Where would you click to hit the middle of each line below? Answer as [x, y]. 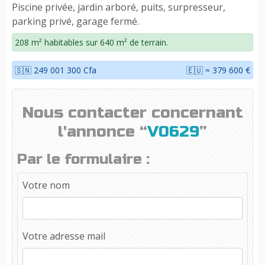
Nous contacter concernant [132, 113]
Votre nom [46, 185]
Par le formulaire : [83, 159]
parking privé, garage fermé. [75, 21]
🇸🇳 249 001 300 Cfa [56, 70]
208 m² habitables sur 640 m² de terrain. [91, 42]
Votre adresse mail [64, 236]
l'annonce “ [103, 132]
